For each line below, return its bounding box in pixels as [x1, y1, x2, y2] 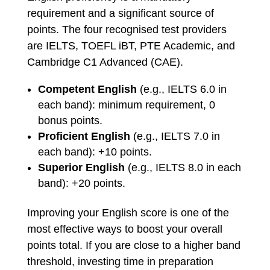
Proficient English [37, 130, 130, 142]
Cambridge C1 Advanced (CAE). [27, 56, 183, 68]
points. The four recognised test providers [27, 24, 227, 36]
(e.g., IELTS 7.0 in [130, 130, 220, 142]
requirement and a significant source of [27, 7, 214, 19]
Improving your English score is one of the [27, 207, 229, 219]
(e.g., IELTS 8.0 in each [124, 162, 241, 174]
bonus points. [37, 115, 102, 127]
